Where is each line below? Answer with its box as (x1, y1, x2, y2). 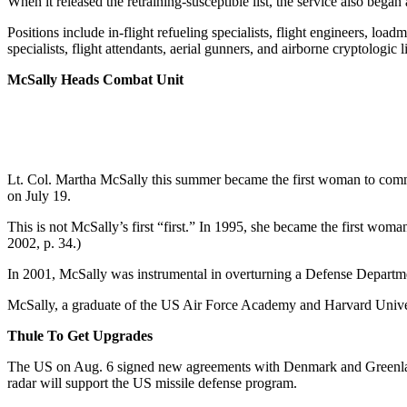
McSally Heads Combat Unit (7, 71, 184, 87)
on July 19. (7, 187, 71, 203)
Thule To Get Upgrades (7, 327, 153, 343)
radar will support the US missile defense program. (7, 374, 297, 391)
